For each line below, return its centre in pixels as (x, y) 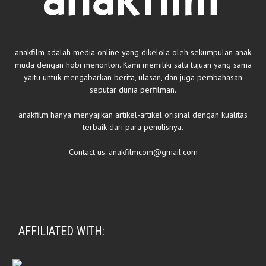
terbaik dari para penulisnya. (133, 127)
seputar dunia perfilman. (133, 90)
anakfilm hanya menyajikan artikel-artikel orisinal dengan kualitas (133, 115)
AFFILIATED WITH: (61, 231)
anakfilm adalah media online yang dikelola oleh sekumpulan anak (133, 52)
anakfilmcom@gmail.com (153, 152)
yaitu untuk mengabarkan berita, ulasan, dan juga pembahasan (133, 77)
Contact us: (88, 152)
